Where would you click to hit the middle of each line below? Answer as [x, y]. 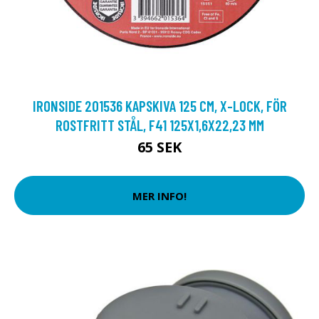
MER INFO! [159, 195]
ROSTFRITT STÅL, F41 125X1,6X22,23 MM [159, 125]
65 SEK [159, 147]
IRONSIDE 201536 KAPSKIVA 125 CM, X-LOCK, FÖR [159, 106]
